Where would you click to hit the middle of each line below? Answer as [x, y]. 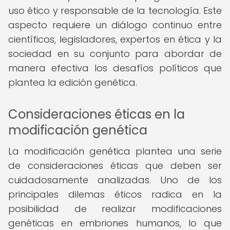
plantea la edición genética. [73, 82]
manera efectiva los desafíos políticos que [115, 68]
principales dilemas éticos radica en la [115, 194]
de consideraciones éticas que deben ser [115, 166]
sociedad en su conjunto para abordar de [115, 54]
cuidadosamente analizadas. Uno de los [115, 180]
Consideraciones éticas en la [97, 114]
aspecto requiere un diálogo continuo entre [115, 25]
